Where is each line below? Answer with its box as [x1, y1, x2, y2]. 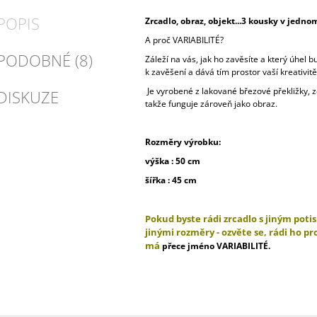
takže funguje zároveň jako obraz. [144, 98, 279, 110]
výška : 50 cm [144, 155, 200, 168]
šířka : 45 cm [144, 174, 197, 187]
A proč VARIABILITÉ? [144, 34, 224, 47]
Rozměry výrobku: [144, 136, 221, 149]
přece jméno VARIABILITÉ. [159, 240, 270, 253]
